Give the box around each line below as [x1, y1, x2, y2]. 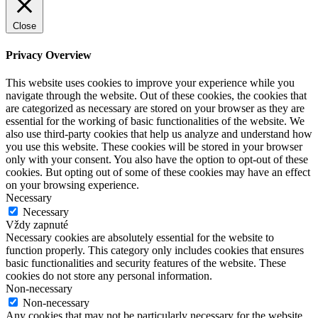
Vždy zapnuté [6, 218, 68, 231]
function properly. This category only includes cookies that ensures [6, 243, 304, 256]
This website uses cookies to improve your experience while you [6, 76, 295, 89]
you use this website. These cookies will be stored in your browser [6, 140, 302, 153]
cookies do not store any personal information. [6, 269, 212, 282]
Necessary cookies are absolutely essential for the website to [6, 231, 274, 243]
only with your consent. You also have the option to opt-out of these [6, 153, 308, 165]
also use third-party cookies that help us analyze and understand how [6, 127, 312, 140]
